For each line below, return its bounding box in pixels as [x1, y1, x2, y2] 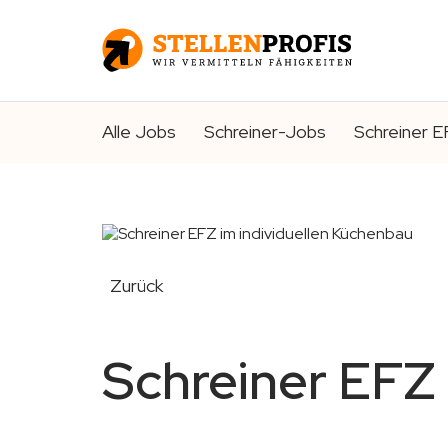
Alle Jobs [102, 120, 176, 143]
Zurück [110, 273, 163, 297]
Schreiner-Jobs [204, 120, 326, 143]
